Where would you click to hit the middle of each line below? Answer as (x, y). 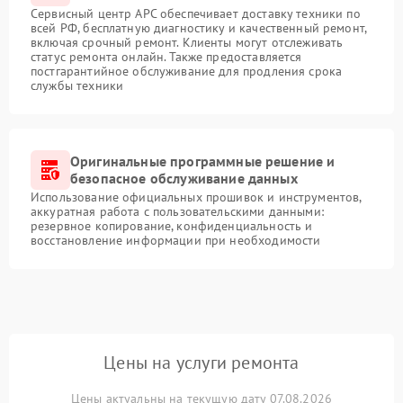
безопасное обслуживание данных (184, 178)
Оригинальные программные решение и (203, 161)
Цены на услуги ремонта (201, 363)
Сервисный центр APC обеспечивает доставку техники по (196, 13)
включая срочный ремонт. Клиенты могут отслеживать (187, 42)
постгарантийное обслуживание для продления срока (187, 71)
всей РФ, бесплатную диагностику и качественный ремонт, (199, 28)
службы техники (77, 85)
